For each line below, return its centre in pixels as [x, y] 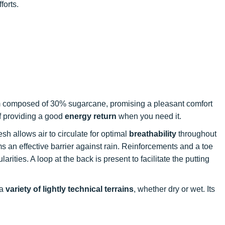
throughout [196, 134]
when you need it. [149, 116]
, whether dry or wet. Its [174, 189]
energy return [91, 116]
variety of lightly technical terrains [70, 189]
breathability [153, 134]
